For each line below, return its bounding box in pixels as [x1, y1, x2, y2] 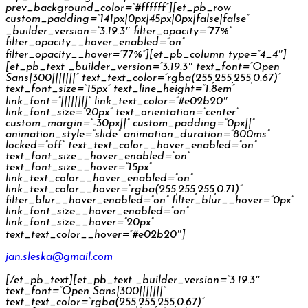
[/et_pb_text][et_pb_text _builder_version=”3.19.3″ [5, 274, 260, 286]
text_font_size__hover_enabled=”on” [5, 151, 190, 162]
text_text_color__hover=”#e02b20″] [5, 229, 186, 241]
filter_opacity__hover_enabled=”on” [5, 36, 184, 48]
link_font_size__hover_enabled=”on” [5, 206, 188, 217]
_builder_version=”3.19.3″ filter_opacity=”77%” [5, 25, 232, 37]
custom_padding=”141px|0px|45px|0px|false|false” [5, 13, 249, 25]
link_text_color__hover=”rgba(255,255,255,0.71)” [5, 184, 242, 195]
